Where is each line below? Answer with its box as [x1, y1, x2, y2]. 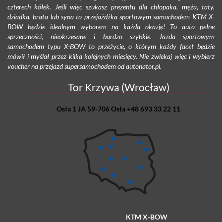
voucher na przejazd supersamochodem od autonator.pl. [7, 61, 162, 70]
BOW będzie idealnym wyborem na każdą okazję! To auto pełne [7, 22, 215, 31]
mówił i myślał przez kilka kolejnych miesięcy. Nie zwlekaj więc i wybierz [7, 52, 215, 60]
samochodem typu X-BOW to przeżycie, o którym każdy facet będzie [7, 42, 215, 51]
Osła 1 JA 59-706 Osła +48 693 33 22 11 [56, 104, 180, 113]
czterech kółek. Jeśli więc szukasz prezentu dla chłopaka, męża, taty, [7, 2, 215, 11]
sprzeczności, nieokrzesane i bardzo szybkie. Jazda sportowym [7, 32, 215, 41]
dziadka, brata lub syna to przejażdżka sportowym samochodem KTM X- [7, 12, 215, 21]
